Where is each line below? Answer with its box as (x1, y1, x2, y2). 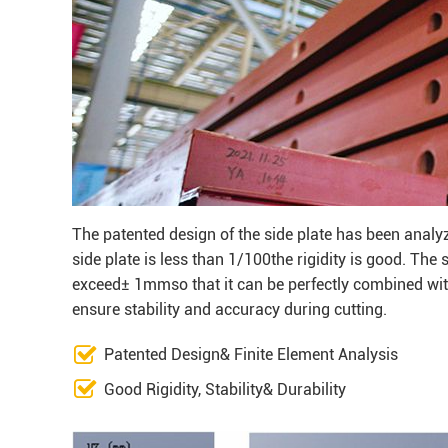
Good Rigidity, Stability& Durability (104, 379, 346, 399)
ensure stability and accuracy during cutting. (72, 299, 387, 319)
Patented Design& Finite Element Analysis (104, 345, 398, 365)
